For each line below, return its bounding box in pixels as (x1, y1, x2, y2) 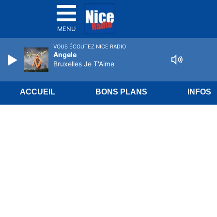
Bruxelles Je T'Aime (53, 60, 114, 68)
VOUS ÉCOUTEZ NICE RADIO (53, 43, 126, 50)
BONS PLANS (95, 88, 148, 96)
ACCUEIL (20, 88, 56, 96)
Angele (53, 50, 77, 59)
